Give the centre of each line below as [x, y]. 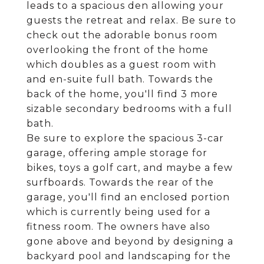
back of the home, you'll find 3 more [122, 94]
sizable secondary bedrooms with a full [129, 109]
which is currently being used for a [118, 212]
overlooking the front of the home [118, 50]
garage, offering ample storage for [117, 153]
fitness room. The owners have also [118, 227]
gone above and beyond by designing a [130, 241]
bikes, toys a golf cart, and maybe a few [130, 168]
